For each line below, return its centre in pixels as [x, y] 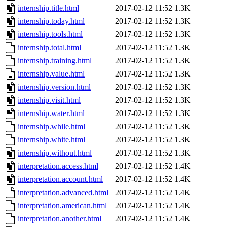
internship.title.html [48, 8]
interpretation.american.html [62, 206]
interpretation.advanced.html [63, 193]
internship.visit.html [49, 100]
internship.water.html [51, 113]
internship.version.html [54, 87]
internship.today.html [51, 21]
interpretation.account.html [60, 179]
